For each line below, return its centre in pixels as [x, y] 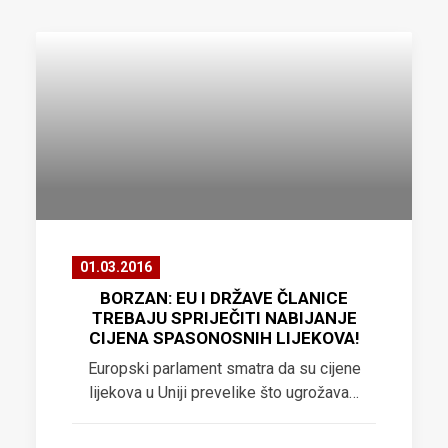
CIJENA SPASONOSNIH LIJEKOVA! [224, 338]
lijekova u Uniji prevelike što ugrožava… [224, 392]
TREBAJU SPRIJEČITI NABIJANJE [224, 318]
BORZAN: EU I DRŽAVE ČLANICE [224, 298]
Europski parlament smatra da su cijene [224, 368]
